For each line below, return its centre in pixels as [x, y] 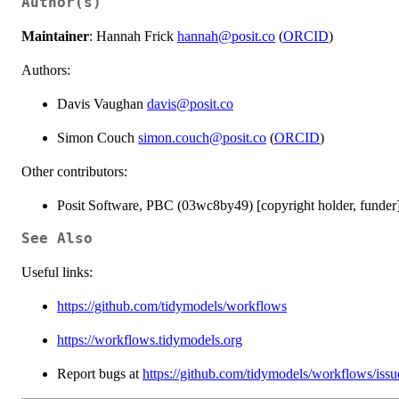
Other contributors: [74, 171]
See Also [57, 238]
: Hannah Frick [133, 36]
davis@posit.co [190, 103]
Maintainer [55, 36]
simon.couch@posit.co [202, 137]
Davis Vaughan [102, 103]
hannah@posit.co [226, 36]
